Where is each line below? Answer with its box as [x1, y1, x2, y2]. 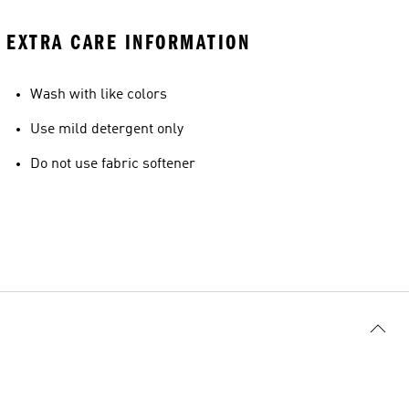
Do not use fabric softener [30, 157, 195, 172]
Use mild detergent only [30, 122, 184, 137]
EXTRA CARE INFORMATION [6, 30, 250, 55]
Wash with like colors [30, 88, 167, 102]
